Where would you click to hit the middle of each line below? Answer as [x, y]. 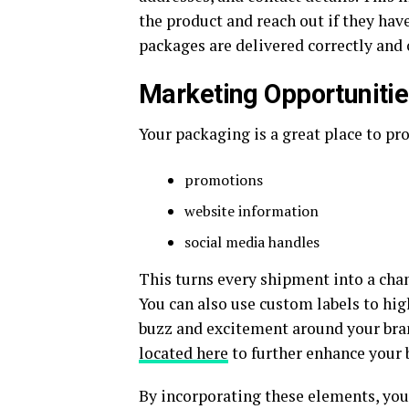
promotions [224, 180]
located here [184, 353]
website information [252, 211]
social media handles [252, 242]
